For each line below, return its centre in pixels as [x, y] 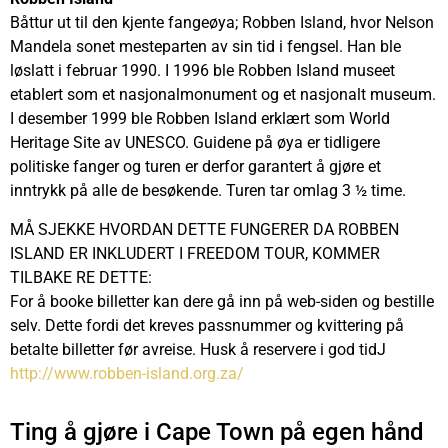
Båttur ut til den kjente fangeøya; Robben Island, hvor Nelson [222, 23]
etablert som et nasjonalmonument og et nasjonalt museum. [223, 95]
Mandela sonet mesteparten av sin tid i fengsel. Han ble [205, 47]
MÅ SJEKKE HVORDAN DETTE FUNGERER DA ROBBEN [204, 229]
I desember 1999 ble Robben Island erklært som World [200, 119]
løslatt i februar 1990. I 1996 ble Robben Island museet [202, 71]
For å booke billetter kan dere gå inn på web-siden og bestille [222, 301]
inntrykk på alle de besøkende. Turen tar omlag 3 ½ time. [210, 191]
